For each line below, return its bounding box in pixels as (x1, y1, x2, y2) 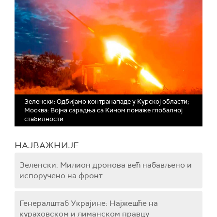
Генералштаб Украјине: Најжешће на (19, 198, 158, 209)
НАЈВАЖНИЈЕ (15, 139, 79, 152)
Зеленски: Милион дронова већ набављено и (19, 160, 192, 170)
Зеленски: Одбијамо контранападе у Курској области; (24, 97, 189, 106)
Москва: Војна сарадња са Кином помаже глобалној (24, 106, 183, 115)
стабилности (24, 115, 63, 124)
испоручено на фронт (19, 170, 103, 181)
